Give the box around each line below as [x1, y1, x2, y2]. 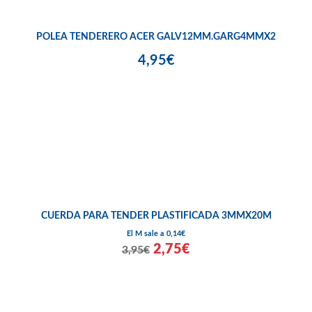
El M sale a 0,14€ [127, 229, 185, 237]
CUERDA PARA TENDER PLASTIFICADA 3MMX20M [40, 210, 272, 221]
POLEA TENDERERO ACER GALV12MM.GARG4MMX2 [36, 31, 276, 42]
